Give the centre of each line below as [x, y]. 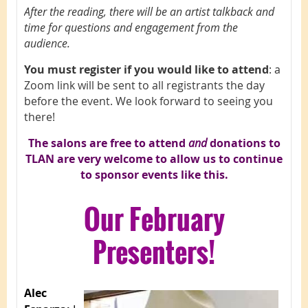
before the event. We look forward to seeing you [148, 101]
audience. [48, 43]
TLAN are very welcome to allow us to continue [154, 158]
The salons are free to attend [108, 143]
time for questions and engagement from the [131, 27]
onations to [248, 143]
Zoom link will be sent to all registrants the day [144, 85]
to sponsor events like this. [154, 174]
